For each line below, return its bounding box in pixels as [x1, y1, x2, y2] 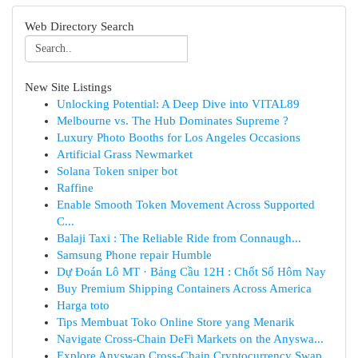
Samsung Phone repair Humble [57, 249, 212, 261]
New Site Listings [25, 81, 112, 93]
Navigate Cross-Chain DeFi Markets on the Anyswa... [57, 332, 324, 345]
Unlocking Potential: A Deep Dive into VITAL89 [57, 97, 300, 110]
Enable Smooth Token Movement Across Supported [57, 198, 315, 211]
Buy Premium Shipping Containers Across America [57, 282, 312, 295]
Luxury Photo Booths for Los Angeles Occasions [57, 131, 300, 144]
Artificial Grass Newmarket [57, 148, 193, 161]
